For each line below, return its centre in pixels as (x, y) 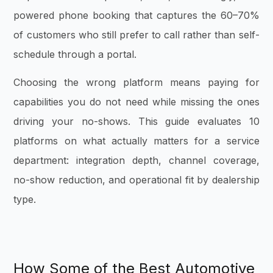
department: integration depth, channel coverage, (136, 161)
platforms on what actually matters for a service (136, 141)
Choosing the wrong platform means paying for (136, 83)
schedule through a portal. (75, 54)
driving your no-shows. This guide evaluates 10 (136, 122)
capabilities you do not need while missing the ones (136, 102)
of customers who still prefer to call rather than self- (136, 34)
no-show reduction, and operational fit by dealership (136, 180)
